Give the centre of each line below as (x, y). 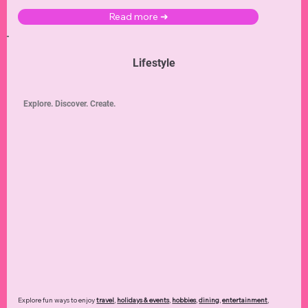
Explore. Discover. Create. (69, 103)
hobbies (184, 300)
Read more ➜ (138, 17)
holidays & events (143, 300)
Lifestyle (154, 63)
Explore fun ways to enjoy (57, 300)
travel (106, 300)
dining (209, 300)
